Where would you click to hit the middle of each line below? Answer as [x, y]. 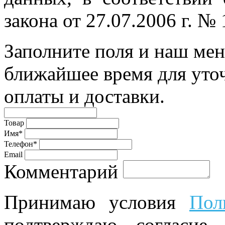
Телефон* [21, 144]
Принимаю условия [97, 202]
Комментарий [61, 171]
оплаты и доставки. [84, 96]
